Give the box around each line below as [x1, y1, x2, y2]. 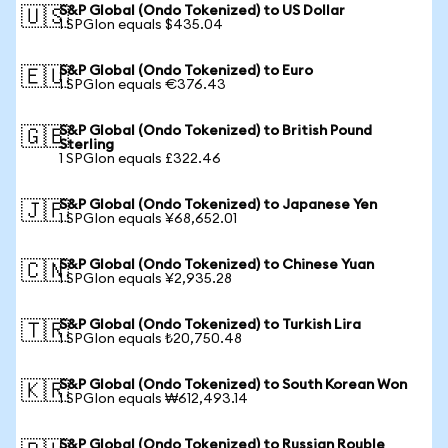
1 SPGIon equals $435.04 [59, 18, 223, 32]
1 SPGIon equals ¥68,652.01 [59, 212, 237, 226]
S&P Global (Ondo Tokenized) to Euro [59, 64, 313, 78]
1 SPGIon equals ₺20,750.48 [59, 332, 242, 346]
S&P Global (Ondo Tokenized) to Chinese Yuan [59, 258, 374, 272]
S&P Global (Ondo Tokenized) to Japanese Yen [59, 198, 377, 212]
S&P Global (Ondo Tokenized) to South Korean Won [59, 378, 407, 392]
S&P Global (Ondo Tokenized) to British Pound [59, 124, 372, 138]
